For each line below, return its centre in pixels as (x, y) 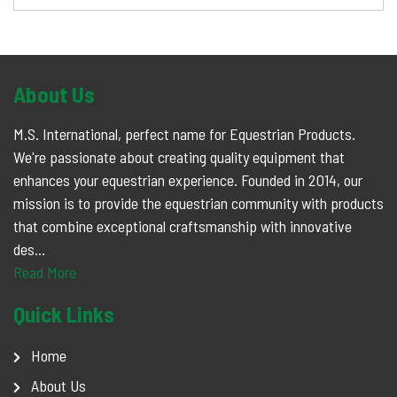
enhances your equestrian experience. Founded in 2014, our (188, 180)
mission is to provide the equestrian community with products (198, 203)
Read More (45, 272)
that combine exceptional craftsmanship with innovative (183, 226)
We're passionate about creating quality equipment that (179, 157)
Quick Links (64, 314)
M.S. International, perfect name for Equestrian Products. (184, 134)
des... (29, 249)
